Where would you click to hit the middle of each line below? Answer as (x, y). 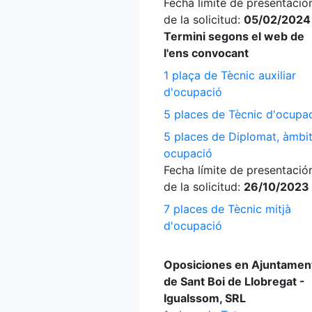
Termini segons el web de (234, 36)
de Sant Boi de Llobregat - (234, 281)
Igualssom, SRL (205, 298)
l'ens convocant (206, 53)
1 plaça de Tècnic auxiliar (230, 75)
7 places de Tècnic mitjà (227, 209)
